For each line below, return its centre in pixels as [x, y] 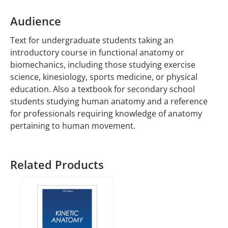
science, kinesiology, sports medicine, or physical [104, 77]
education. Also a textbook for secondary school [103, 89]
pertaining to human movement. [73, 126]
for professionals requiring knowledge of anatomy [106, 114]
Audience [36, 21]
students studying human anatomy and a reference [109, 102]
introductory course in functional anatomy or [97, 53]
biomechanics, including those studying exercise [103, 65]
